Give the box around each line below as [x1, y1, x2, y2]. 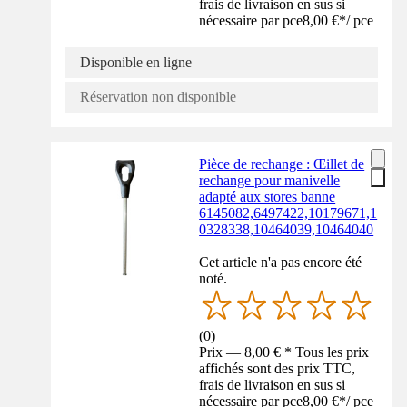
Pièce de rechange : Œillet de [199, 156, 365, 173]
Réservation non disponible [80, 89, 236, 105]
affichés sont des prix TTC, [199, 361, 356, 377]
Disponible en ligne [80, 55, 192, 71]
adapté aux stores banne [199, 189, 336, 205]
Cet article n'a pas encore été [199, 254, 362, 271]
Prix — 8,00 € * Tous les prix [199, 344, 370, 361]
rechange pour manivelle [199, 173, 341, 189]
